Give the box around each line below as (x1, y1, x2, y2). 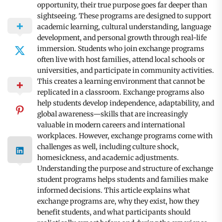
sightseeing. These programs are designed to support (37, 11, 211, 20)
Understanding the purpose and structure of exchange (37, 164, 213, 173)
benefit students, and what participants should (37, 207, 190, 217)
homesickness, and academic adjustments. (37, 153, 179, 162)
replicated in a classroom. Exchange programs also (37, 87, 204, 97)
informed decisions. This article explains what (37, 185, 190, 195)
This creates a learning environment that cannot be (37, 76, 205, 86)
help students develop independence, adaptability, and (37, 98, 214, 108)
